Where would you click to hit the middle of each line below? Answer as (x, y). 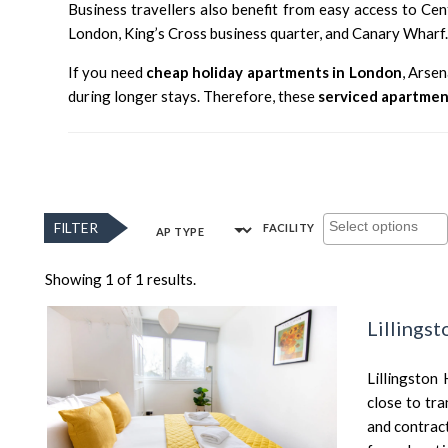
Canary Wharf (398, 33)
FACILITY (289, 227)
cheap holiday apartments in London (274, 72)
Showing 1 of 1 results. (120, 279)
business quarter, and (279, 33)
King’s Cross (165, 33)
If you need (107, 72)
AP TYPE (180, 231)
